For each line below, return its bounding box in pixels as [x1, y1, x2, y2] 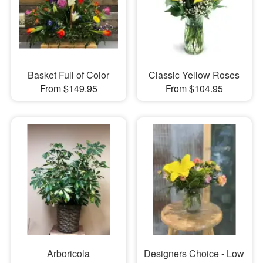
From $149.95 [39, 82, 97, 96]
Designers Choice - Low [144, 246, 245, 260]
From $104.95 [165, 82, 223, 96]
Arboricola [47, 246, 90, 260]
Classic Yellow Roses [149, 68, 240, 82]
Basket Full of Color [28, 68, 110, 82]
